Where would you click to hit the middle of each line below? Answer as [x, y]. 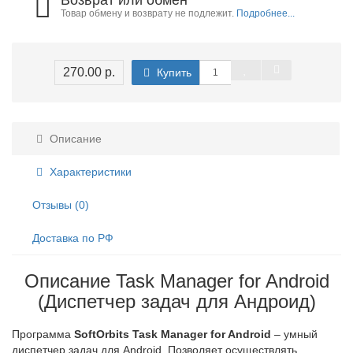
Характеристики [89, 172]
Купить [172, 72]
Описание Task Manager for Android [176, 281]
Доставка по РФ [73, 238]
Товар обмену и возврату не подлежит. [149, 13]
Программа [43, 334]
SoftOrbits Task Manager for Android [173, 334]
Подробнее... [266, 13]
